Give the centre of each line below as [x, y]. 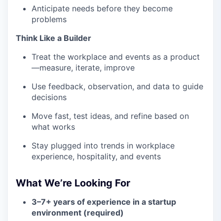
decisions [49, 97]
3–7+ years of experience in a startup [104, 202]
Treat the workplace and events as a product [116, 57]
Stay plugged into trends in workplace [103, 146]
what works [53, 127]
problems [49, 19]
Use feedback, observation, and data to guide [117, 86]
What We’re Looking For [73, 183]
